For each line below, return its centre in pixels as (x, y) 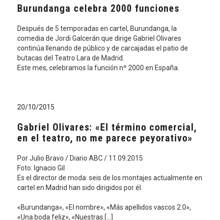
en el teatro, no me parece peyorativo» (105, 138)
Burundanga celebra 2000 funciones (98, 8)
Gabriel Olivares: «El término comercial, (107, 127)
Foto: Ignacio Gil (41, 168)
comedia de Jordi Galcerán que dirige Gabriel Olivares (99, 38)
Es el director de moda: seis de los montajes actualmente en (110, 178)
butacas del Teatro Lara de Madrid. (71, 58)
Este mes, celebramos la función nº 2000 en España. (98, 68)
